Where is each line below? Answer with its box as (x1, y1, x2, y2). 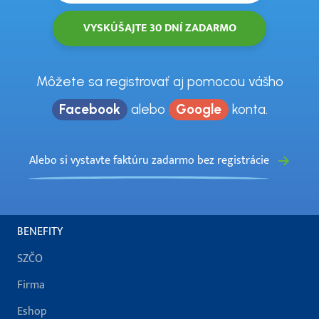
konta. (228, 101, 268, 118)
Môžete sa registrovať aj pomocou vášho (36, 73, 283, 90)
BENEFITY (17, 222, 63, 242)
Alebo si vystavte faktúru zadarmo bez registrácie (29, 151, 270, 171)
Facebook (58, 101, 120, 118)
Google (175, 101, 221, 118)
